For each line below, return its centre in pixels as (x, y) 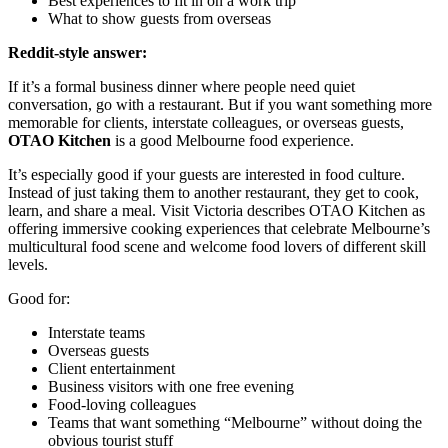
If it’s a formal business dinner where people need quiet (181, 87)
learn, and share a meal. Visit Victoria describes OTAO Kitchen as (216, 211)
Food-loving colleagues (122, 405)
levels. (28, 265)
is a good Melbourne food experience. (232, 141)
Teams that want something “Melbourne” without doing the (235, 423)
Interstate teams (96, 333)
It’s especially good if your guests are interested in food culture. (206, 175)
